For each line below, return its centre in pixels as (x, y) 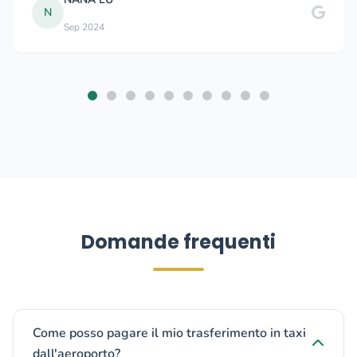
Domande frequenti (178, 242)
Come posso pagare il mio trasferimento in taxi (169, 333)
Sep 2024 (84, 27)
